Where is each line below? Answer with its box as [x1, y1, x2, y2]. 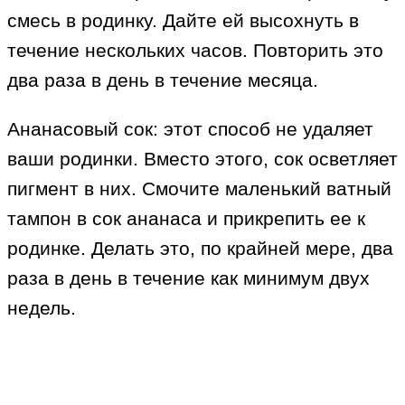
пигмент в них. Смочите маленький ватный [7, 178, 391, 200]
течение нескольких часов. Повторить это [7, 40, 383, 61]
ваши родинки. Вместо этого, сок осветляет [7, 148, 398, 170]
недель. [7, 297, 76, 319]
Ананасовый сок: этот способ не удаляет [7, 118, 373, 140]
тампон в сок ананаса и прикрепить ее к [7, 208, 365, 230]
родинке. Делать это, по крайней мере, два [7, 238, 393, 259]
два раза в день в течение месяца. [7, 70, 318, 91]
